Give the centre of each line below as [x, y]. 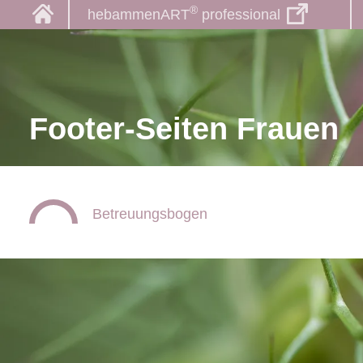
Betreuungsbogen [150, 214]
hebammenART [138, 15]
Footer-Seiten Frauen [184, 128]
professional [239, 15]
